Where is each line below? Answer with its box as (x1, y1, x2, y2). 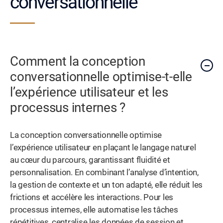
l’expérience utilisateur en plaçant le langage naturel (10, 143, 196, 153)
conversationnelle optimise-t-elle (10, 69, 192, 85)
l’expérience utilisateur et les (10, 85, 168, 100)
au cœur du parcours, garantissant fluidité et (10, 155, 170, 165)
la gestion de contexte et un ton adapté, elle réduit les (10, 180, 203, 190)
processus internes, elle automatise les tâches (10, 205, 178, 215)
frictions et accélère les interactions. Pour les (10, 193, 174, 203)
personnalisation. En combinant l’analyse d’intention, (10, 168, 199, 178)
